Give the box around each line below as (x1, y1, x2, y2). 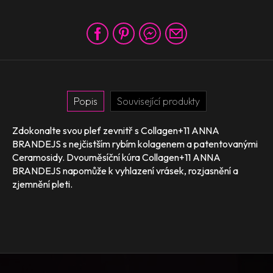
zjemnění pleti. (12, 178, 73, 190)
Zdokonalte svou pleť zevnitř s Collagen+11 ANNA (12, 124, 219, 136)
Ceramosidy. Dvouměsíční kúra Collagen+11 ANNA (12, 151, 221, 163)
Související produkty (116, 95, 200, 107)
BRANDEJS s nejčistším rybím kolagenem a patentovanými (12, 138, 258, 150)
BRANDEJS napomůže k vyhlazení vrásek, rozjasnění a (12, 165, 238, 177)
